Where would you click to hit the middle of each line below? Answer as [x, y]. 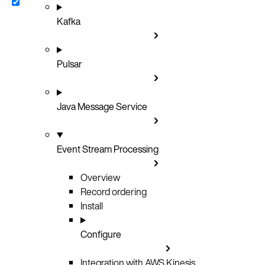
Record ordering [114, 191]
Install [92, 206]
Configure [101, 234]
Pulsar [70, 64]
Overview [100, 177]
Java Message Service [102, 106]
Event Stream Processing [108, 149]
